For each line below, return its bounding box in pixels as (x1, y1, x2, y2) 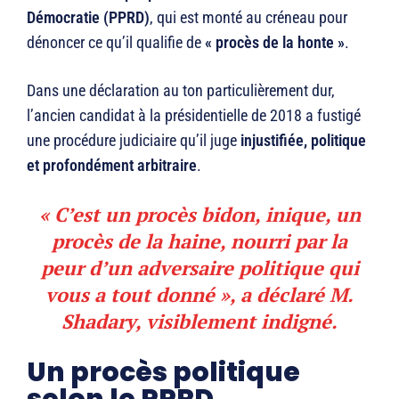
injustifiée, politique (240, 131, 366, 151)
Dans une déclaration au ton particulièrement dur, (27, 81, 335, 101)
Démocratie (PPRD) (27, 8, 150, 28)
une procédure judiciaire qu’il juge (27, 131, 240, 151)
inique (265, 201, 325, 228)
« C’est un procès (38, 201, 201, 228)
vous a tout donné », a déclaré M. (45, 281, 354, 308)
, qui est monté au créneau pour (150, 8, 347, 28)
